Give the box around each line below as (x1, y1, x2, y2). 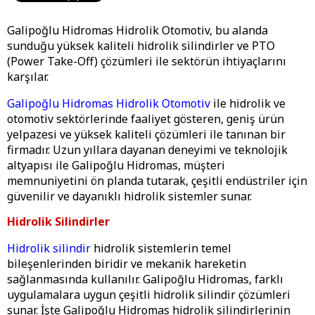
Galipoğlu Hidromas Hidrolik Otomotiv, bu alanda (7, 22, 268, 39)
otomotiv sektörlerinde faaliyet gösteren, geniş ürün (7, 111, 284, 127)
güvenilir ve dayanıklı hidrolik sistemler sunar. (7, 188, 252, 205)
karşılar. (7, 69, 49, 85)
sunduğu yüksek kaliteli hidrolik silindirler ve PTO (7, 38, 275, 54)
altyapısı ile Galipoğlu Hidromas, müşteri (7, 157, 225, 174)
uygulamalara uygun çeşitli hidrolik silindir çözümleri (7, 286, 290, 302)
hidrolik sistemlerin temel (94, 240, 231, 256)
